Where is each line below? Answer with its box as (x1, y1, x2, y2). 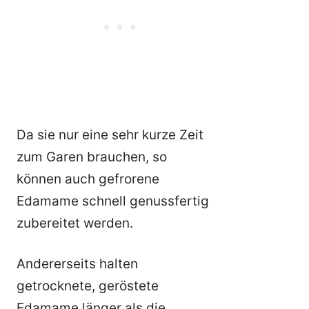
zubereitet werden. (17, 215, 133, 232)
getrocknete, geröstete (17, 277, 159, 294)
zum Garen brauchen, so (17, 149, 167, 166)
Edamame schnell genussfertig (17, 193, 209, 210)
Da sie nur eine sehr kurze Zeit (17, 127, 203, 143)
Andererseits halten (17, 255, 138, 272)
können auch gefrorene (17, 171, 159, 188)
